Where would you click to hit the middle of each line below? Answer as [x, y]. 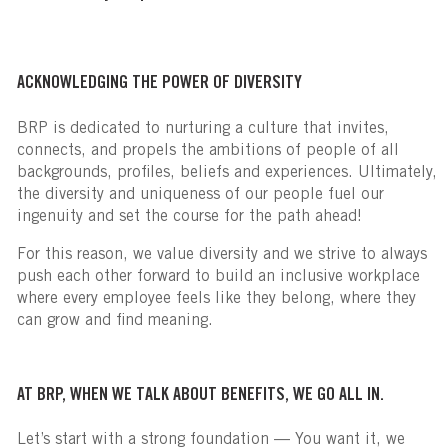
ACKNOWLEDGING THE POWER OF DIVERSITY [159, 83]
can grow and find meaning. [114, 320]
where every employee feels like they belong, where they [216, 298]
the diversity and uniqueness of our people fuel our [200, 194]
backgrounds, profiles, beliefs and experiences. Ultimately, [226, 172]
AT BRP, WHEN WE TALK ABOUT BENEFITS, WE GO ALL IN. [200, 396]
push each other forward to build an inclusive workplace [218, 276]
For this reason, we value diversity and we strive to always [221, 254]
